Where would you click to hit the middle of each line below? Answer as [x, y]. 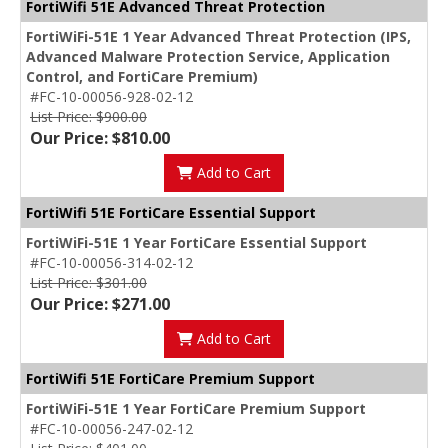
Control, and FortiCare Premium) [142, 77]
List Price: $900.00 [88, 117]
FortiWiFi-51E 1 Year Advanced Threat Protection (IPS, [218, 37]
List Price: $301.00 [88, 283]
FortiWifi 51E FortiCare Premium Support [170, 379]
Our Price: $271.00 [100, 304]
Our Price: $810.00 [100, 138]
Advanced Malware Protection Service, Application [208, 57]
